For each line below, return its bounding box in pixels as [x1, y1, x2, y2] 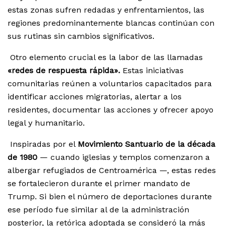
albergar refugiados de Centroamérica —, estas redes [8, 165, 216, 176]
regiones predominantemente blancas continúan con [8, 18, 214, 28]
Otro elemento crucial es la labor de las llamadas [8, 52, 203, 63]
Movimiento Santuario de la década [78, 139, 215, 149]
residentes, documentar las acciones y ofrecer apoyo [8, 105, 213, 115]
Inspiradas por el [8, 139, 78, 149]
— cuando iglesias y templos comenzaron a [40, 152, 210, 162]
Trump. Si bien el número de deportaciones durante [8, 192, 212, 202]
